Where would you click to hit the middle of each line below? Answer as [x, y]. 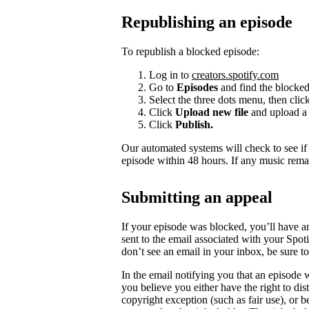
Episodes [197, 87]
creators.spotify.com [235, 74]
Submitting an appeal [197, 198]
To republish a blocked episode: [190, 51]
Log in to [170, 74]
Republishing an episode [207, 22]
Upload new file [212, 112]
